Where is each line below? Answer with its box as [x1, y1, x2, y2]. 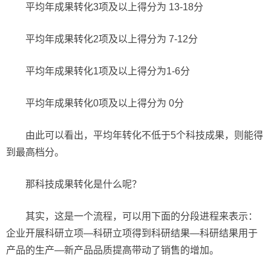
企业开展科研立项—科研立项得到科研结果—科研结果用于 [6, 228, 258, 238]
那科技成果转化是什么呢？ [25, 179, 142, 189]
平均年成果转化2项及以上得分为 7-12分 [25, 34, 198, 44]
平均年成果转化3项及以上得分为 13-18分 [25, 2, 203, 12]
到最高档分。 [6, 147, 64, 157]
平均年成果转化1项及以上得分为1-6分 [25, 66, 190, 76]
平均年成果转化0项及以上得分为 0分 [25, 98, 184, 108]
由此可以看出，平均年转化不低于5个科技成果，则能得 [25, 130, 263, 140]
